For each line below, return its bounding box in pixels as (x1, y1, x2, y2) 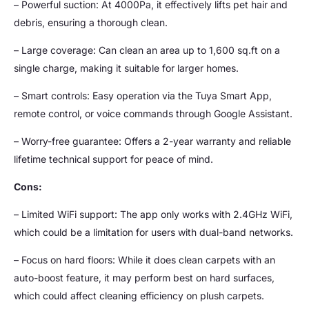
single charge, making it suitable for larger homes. (14, 61, 239, 74)
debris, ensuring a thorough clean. (14, 16, 168, 28)
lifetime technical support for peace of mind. (14, 152, 213, 165)
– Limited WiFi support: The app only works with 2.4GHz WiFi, (14, 208, 292, 220)
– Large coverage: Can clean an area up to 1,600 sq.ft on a (14, 43, 280, 56)
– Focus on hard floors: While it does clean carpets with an (14, 253, 275, 266)
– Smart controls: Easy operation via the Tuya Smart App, (14, 89, 272, 101)
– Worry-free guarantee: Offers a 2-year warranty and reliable (14, 134, 291, 147)
